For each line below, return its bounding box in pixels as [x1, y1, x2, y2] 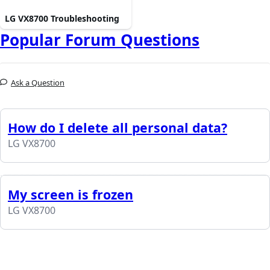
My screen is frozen [8, 186, 133, 204]
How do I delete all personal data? [8, 119, 227, 137]
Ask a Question [11, 77, 64, 89]
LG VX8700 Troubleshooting [5, 13, 119, 25]
